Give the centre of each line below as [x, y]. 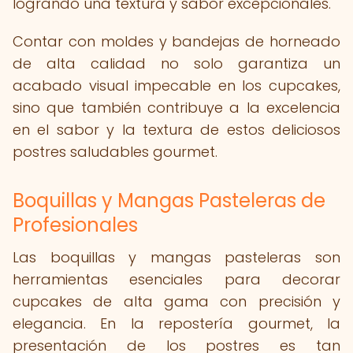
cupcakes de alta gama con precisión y [176, 301]
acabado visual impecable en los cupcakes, [176, 85]
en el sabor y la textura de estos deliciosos [176, 130]
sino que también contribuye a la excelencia [176, 108]
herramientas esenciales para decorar [176, 279]
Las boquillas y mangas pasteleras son [176, 257]
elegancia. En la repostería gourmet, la [176, 323]
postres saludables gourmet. [115, 152]
